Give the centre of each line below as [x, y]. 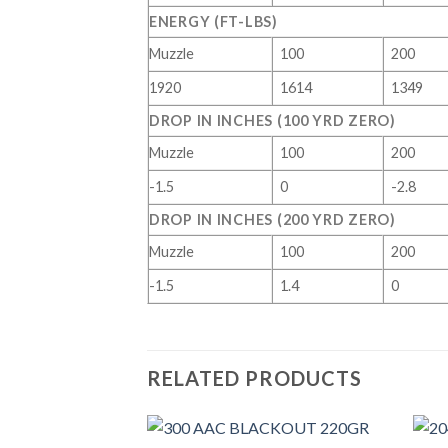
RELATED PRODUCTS [254, 378]
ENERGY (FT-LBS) [213, 22]
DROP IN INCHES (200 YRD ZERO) [272, 220]
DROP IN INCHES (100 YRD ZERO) [272, 121]
